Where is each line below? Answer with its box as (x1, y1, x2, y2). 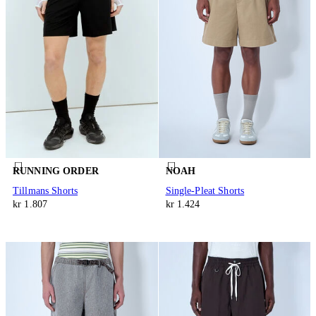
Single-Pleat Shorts (165, 185, 245, 196)
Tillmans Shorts (13, 185, 78, 196)
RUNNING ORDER (13, 166, 99, 177)
